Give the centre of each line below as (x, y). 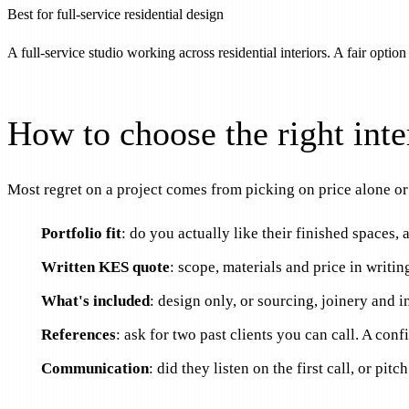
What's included (95, 300)
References (78, 334)
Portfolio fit (81, 233)
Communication (94, 368)
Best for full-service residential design (115, 15)
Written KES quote (105, 267)
